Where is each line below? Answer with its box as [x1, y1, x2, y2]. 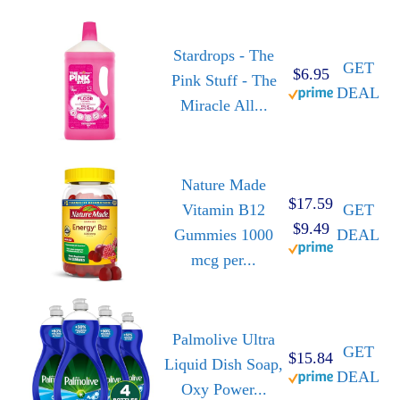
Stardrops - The [173, 46, 274, 65]
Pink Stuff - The [171, 71, 277, 90]
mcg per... [191, 251, 256, 270]
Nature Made [181, 176, 266, 195]
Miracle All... [179, 96, 268, 115]
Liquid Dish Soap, [164, 355, 283, 374]
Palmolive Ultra [172, 330, 275, 349]
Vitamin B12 [182, 201, 265, 220]
